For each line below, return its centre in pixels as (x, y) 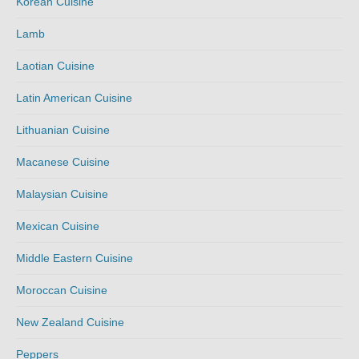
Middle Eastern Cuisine (75, 258)
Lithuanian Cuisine (63, 129)
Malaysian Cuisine (62, 194)
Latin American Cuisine (74, 97)
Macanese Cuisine (63, 161)
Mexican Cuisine (58, 226)
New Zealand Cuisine (70, 322)
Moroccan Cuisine (62, 290)
